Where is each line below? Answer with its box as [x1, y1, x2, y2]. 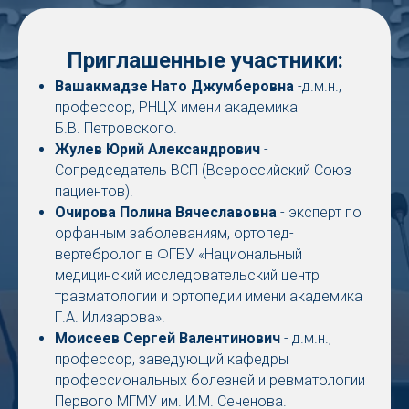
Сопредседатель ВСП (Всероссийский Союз [55, 161, 351, 179]
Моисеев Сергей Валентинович [55, 329, 280, 347]
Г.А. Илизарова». [55, 308, 165, 326]
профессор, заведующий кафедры [55, 350, 288, 368]
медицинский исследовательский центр [55, 266, 320, 284]
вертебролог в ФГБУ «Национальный [55, 245, 302, 263]
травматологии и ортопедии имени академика [55, 287, 362, 305]
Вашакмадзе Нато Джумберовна [55, 77, 294, 95]
